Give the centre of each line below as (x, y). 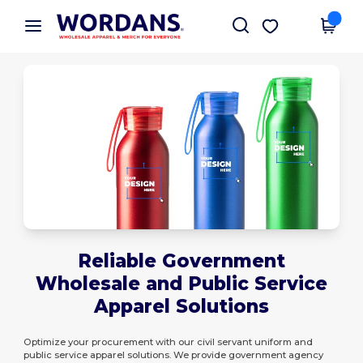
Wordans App (106, 17)
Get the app (307, 22)
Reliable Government (181, 261)
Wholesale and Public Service (181, 283)
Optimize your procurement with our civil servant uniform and (169, 342)
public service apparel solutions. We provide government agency (174, 354)
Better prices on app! (112, 29)
